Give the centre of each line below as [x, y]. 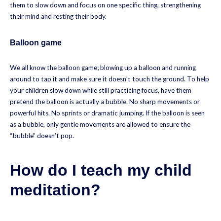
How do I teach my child [101, 170]
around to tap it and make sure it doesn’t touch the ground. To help [110, 79]
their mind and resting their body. [58, 16]
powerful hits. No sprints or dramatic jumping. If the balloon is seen [107, 113]
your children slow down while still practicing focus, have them [101, 90]
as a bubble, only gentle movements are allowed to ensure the [100, 124]
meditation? [57, 190]
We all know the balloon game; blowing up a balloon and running [103, 68]
